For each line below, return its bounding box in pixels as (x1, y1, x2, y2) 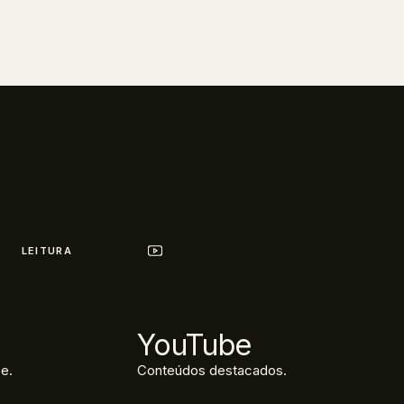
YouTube (136, 327, 252, 363)
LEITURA (21, 244, 72, 258)
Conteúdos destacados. (136, 362, 287, 380)
